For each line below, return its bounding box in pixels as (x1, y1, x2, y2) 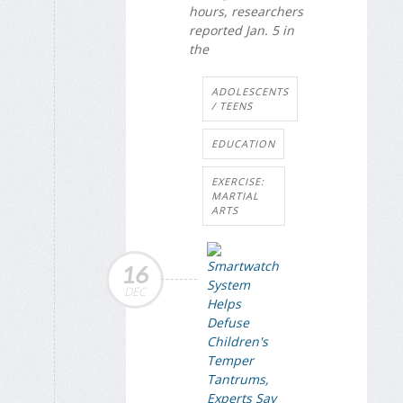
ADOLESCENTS (211, 84, 289, 98)
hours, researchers (189, 2, 303, 20)
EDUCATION (211, 136, 275, 150)
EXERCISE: (211, 174, 264, 188)
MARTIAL (211, 188, 259, 202)
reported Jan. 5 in (189, 21, 294, 39)
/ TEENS (211, 98, 253, 112)
